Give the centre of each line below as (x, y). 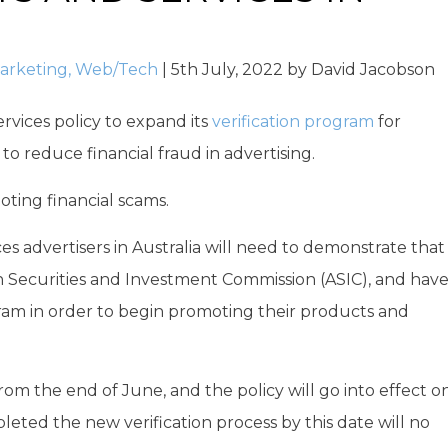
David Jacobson (373, 69)
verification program (293, 121)
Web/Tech (116, 69)
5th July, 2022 (227, 69)
